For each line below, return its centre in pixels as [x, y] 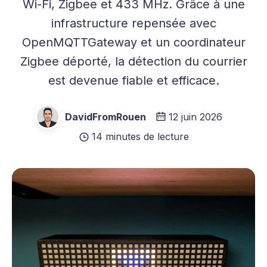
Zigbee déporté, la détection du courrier [133, 61]
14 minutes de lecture [140, 136]
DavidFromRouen [105, 117]
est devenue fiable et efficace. [133, 80]
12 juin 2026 [195, 117]
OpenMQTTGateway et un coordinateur [133, 42]
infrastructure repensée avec [133, 23]
